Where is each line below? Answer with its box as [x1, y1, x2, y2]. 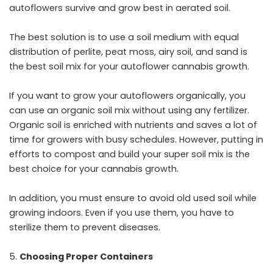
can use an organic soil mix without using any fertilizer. [9, 104, 249, 116]
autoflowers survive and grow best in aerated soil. [9, 2, 230, 14]
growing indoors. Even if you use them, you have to [9, 207, 234, 219]
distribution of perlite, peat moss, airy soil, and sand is [9, 46, 247, 58]
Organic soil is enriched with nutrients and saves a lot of [9, 119, 257, 131]
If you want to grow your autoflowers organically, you [9, 90, 246, 102]
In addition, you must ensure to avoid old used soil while [9, 192, 257, 204]
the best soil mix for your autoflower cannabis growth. [9, 60, 249, 73]
